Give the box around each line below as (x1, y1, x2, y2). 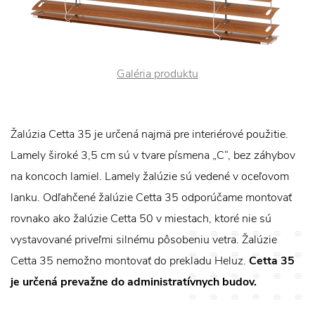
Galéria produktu (117, 66, 198, 82)
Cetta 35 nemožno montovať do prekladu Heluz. (11, 253, 249, 269)
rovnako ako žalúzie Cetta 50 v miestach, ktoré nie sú (11, 211, 271, 226)
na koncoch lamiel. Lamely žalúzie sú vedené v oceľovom (11, 169, 289, 184)
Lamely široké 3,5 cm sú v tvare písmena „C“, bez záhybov (11, 148, 295, 163)
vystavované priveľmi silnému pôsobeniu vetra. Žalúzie (11, 232, 277, 247)
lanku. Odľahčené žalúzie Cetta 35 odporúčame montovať (11, 190, 292, 205)
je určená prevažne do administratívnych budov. (11, 274, 257, 290)
